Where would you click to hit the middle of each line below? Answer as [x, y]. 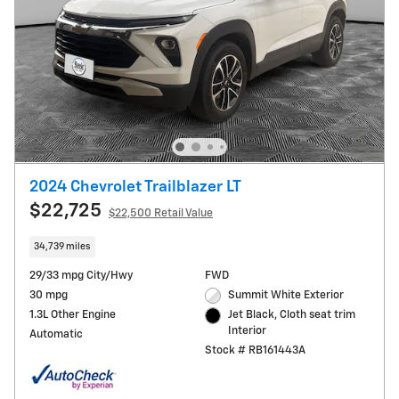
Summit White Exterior [286, 295]
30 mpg [49, 295]
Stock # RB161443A [255, 351]
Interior [248, 331]
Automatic [56, 334]
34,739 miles [62, 246]
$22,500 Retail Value [161, 214]
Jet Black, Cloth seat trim [292, 315]
